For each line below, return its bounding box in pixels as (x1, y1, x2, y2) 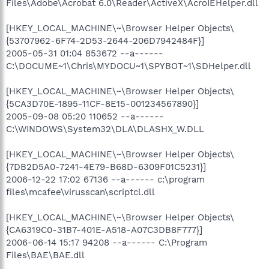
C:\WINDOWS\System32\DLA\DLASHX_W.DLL (6, 124, 204, 134)
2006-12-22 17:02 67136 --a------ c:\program (6, 174, 205, 185)
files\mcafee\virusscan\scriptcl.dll (6, 187, 155, 198)
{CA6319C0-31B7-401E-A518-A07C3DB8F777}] (6, 225, 202, 235)
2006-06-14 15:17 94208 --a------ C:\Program (6, 237, 207, 248)
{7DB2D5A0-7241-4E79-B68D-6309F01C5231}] (6, 162, 206, 172)
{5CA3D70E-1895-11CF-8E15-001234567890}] (6, 98, 199, 109)
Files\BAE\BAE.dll (6, 250, 85, 261)
